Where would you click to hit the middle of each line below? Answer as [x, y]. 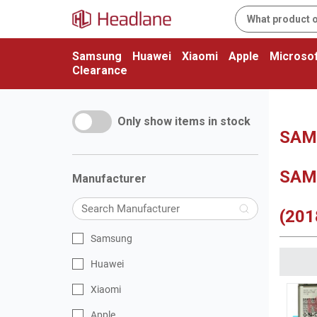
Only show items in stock [184, 121]
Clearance [100, 70]
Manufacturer [109, 179]
